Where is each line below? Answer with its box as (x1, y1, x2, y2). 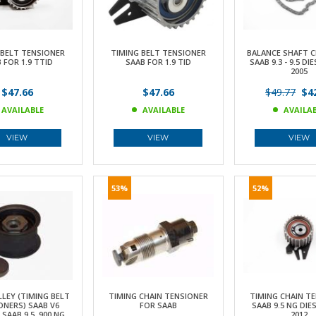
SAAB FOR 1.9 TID (125, 56, 191, 67)
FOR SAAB (139, 300, 177, 310)
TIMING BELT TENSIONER (110, 47, 206, 58)
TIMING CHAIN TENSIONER (108, 291, 208, 301)
